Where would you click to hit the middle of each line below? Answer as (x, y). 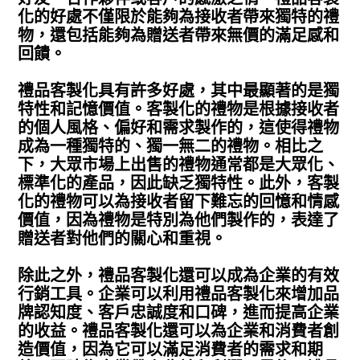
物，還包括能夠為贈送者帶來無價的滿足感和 (179, 35)
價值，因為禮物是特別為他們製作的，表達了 (179, 220)
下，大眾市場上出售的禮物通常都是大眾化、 (179, 164)
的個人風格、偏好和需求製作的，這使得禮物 (179, 127)
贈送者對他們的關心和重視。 (123, 238)
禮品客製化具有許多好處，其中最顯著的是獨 (179, 90)
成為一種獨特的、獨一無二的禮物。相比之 (171, 146)
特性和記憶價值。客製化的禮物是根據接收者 (179, 109)
